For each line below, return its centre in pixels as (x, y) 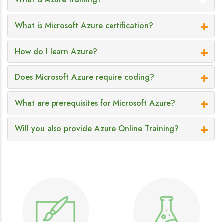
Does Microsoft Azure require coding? (84, 77)
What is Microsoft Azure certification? (84, 26)
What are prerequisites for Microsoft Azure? (95, 103)
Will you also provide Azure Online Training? (97, 129)
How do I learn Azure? (56, 52)
